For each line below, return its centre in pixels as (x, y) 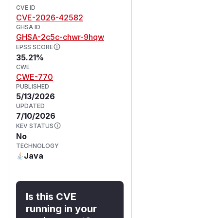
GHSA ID (28, 27)
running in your (61, 209)
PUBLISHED (33, 86)
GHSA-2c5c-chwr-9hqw (60, 37)
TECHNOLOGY (37, 145)
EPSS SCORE (35, 47)
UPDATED (30, 106)
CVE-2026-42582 (50, 17)
